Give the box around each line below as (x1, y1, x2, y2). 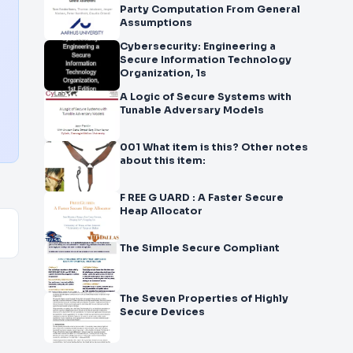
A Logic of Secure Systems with (120, 91, 292, 103)
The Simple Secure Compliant (223, 242, 280, 255)
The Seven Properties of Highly (120, 292, 288, 305)
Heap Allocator (120, 205, 203, 217)
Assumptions (120, 17, 192, 29)
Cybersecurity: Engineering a (120, 40, 276, 53)
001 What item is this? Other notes (120, 141, 308, 154)
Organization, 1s (120, 67, 206, 80)
